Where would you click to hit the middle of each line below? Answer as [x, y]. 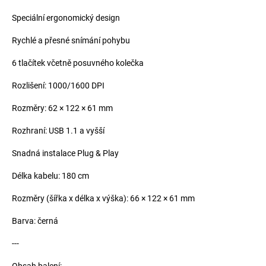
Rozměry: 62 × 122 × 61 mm [62, 108]
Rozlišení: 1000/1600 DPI [58, 85]
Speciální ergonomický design [66, 18]
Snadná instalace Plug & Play [65, 153]
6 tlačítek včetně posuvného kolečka [78, 63]
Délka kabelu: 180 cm [50, 175]
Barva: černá [35, 221]
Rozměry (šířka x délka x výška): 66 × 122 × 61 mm [103, 198]
